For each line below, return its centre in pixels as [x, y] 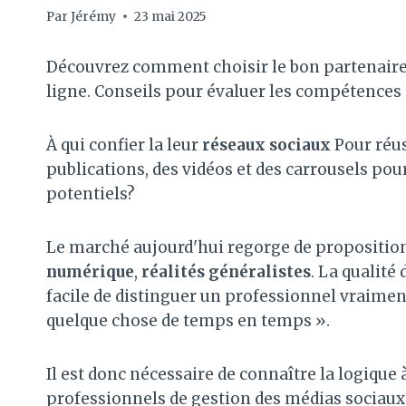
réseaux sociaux [266, 145]
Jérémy [94, 16]
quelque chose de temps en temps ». [188, 320]
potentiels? [91, 193]
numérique [90, 271]
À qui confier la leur [124, 145]
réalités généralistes [226, 271]
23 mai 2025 [171, 16]
